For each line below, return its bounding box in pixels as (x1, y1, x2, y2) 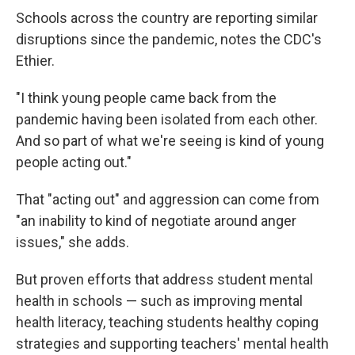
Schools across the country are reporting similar (16, 10, 318, 26)
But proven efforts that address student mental (16, 271, 313, 288)
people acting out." (16, 154, 132, 170)
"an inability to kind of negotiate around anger (16, 212, 296, 229)
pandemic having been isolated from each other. (16, 111, 318, 128)
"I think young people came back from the (16, 90, 277, 106)
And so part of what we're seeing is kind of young (16, 132, 324, 149)
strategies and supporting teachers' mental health (16, 335, 329, 352)
